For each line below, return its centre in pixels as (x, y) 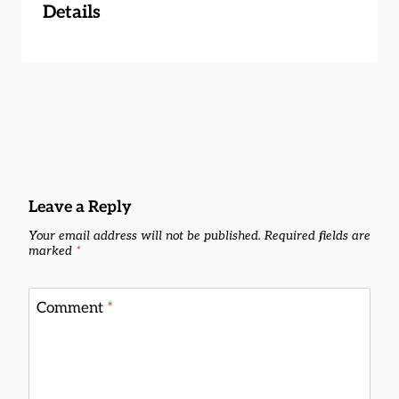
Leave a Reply (80, 207)
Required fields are (318, 236)
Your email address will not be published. (145, 236)
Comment (71, 308)
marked (52, 252)
